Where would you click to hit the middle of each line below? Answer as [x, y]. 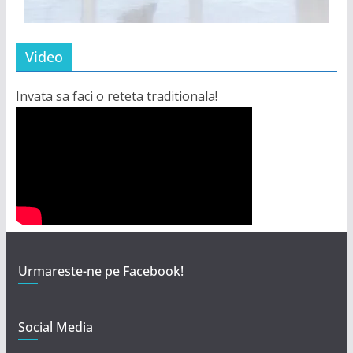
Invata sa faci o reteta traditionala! [116, 96]
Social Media [55, 327]
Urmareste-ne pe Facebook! [100, 271]
